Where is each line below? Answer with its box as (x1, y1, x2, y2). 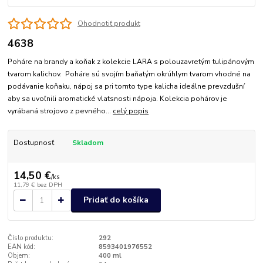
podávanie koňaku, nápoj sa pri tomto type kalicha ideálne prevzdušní (8, 81, 245, 91)
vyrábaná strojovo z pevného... (8, 106, 113, 116)
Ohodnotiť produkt (77, 18, 140, 28)
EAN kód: (8, 242, 36, 251)
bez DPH (36, 180, 62, 189)
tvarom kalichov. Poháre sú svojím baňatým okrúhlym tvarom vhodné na (8, 69, 251, 79)
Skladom (72, 137, 103, 147)
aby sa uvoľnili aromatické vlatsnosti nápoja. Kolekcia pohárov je (8, 93, 228, 103)
